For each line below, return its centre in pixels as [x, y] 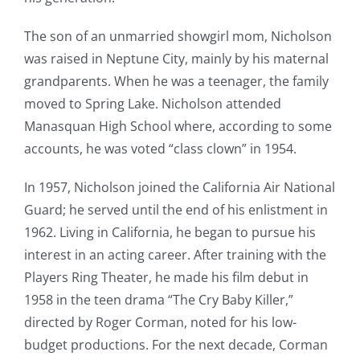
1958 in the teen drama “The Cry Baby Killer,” [158, 300]
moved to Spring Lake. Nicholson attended [152, 104]
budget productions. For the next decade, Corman [176, 345]
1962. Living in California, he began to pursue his [170, 232]
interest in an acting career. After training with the [175, 255]
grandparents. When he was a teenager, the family [176, 81]
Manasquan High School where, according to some [178, 126]
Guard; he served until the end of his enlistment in [176, 210]
